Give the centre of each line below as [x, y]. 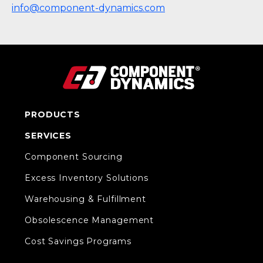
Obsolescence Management [90, 220]
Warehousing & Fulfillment [85, 199]
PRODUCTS [53, 115]
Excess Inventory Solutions [87, 178]
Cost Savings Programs [78, 242]
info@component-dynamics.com [88, 8]
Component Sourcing [74, 157]
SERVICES [48, 136]
